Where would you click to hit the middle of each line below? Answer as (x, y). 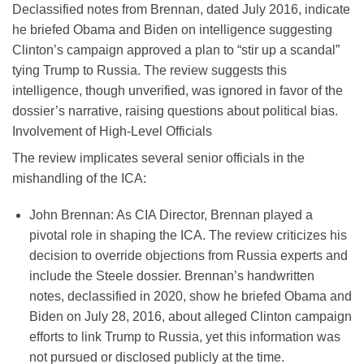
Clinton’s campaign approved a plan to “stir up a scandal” (176, 50)
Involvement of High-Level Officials (112, 131)
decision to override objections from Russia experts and (188, 256)
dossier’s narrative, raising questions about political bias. (175, 110)
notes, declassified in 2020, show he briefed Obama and (190, 297)
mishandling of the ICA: (79, 178)
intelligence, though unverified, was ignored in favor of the (178, 90)
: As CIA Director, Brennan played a (211, 215)
